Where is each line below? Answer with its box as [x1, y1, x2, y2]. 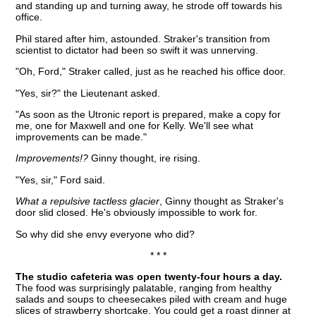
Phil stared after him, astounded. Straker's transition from [16, 32, 271, 44]
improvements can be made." [16, 131, 147, 143]
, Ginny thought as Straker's [159, 195, 284, 207]
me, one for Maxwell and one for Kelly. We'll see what [16, 120, 254, 132]
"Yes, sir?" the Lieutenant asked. [16, 87, 161, 99]
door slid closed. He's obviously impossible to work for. [16, 207, 258, 219]
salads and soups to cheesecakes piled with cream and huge [16, 293, 288, 305]
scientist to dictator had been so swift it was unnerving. [16, 44, 259, 56]
